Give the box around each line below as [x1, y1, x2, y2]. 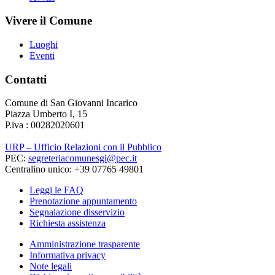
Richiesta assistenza [29, 218, 106, 229]
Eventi [29, 50, 55, 61]
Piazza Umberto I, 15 [5, 109, 87, 120]
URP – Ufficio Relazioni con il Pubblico [5, 142, 161, 153]
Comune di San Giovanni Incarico [5, 98, 137, 109]
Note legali [29, 261, 72, 272]
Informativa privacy [29, 250, 106, 261]
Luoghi [29, 39, 58, 50]
